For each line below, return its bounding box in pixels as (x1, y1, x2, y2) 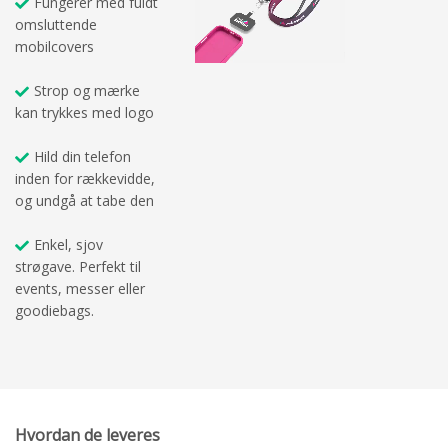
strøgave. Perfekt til (15, 257, 141, 277)
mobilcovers (15, 37, 94, 57)
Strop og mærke (34, 81, 140, 101)
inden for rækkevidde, (15, 169, 155, 189)
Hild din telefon (34, 147, 131, 167)
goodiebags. (15, 301, 94, 321)
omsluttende (15, 15, 97, 35)
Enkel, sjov (34, 235, 103, 255)
